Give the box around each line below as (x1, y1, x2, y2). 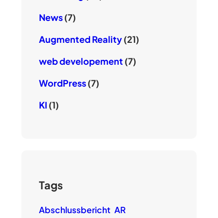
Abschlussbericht (38, 204, 110, 216)
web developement (38, 55, 123, 67)
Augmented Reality (38, 34, 122, 45)
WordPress (38, 77, 86, 89)
